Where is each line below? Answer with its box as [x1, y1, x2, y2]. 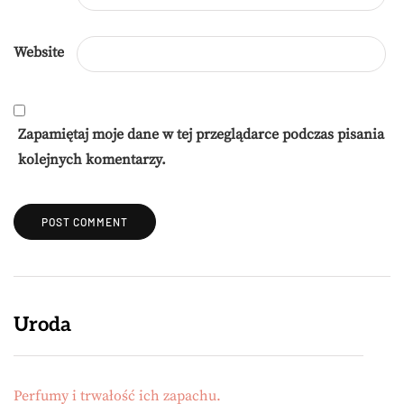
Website [14, 43, 64, 62]
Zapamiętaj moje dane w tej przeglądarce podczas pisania [18, 125, 384, 144]
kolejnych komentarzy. [18, 151, 166, 170]
